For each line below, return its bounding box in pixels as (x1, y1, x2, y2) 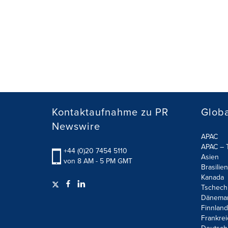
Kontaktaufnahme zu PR (52, 104, 168, 120)
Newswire (52, 119, 100, 134)
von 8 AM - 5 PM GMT (64, 156, 132, 166)
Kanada (201, 172, 224, 183)
